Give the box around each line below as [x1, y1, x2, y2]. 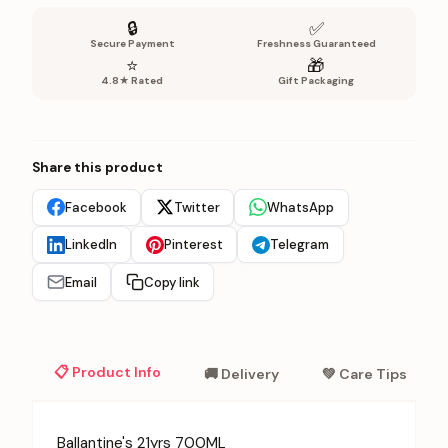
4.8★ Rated [101, 73, 163, 87]
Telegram [269, 236, 329, 254]
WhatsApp [266, 198, 334, 216]
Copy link [143, 273, 200, 291]
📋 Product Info [53, 363, 161, 382]
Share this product [32, 159, 163, 177]
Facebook [64, 198, 127, 216]
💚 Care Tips [321, 365, 407, 384]
